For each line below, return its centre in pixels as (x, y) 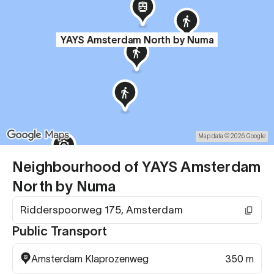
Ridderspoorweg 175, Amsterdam (102, 210)
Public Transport (60, 231)
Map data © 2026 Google (232, 136)
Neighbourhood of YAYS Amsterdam (137, 167)
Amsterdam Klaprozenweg (90, 259)
